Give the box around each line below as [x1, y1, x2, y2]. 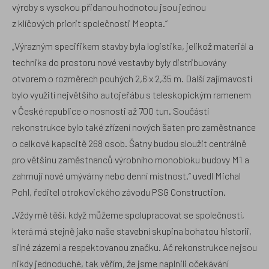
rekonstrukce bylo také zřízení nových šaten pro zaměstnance [12, 121, 256, 133]
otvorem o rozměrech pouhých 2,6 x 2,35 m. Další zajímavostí [12, 72, 252, 84]
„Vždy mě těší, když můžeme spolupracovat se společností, [12, 208, 244, 220]
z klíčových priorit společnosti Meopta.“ [12, 17, 168, 29]
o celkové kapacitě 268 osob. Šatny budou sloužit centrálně [12, 137, 246, 149]
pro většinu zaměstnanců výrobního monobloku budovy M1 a [12, 153, 249, 165]
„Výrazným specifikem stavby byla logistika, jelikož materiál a [12, 40, 253, 52]
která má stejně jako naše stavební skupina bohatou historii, [12, 225, 252, 237]
